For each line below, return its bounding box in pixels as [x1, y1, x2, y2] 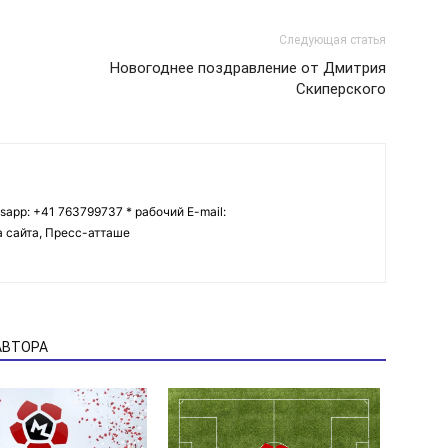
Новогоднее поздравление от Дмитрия [110, 59, 386, 77]
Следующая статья [279, 33, 386, 47]
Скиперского [296, 80, 386, 98]
